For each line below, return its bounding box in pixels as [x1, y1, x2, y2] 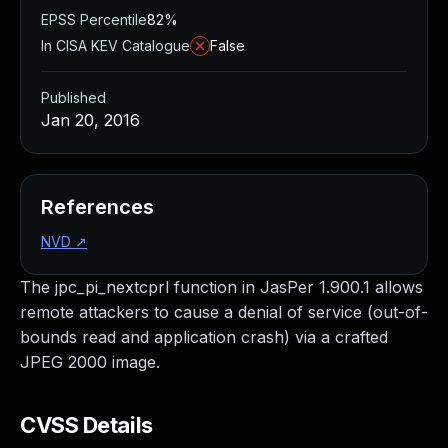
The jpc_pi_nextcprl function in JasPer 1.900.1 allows [20, 277, 423, 297]
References [41, 195, 154, 219]
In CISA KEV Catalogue [41, 37, 190, 54]
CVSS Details [20, 412, 153, 438]
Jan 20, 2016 [41, 110, 140, 130]
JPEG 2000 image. [20, 352, 160, 372]
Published [41, 89, 106, 106]
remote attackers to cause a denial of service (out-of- [20, 302, 428, 322]
